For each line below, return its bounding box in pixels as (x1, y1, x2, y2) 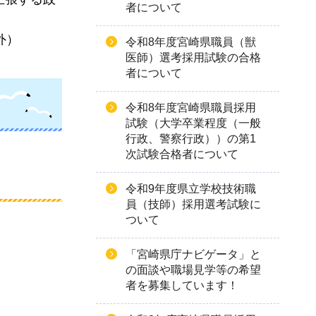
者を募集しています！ (126, 279, 238, 291)
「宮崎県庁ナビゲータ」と (126, 248, 261, 260)
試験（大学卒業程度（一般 (126, 117, 261, 129)
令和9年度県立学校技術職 (126, 183, 256, 195)
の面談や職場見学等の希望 (126, 264, 261, 276)
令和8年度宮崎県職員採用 (126, 102, 256, 114)
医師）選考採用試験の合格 (126, 51, 261, 63)
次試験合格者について (126, 148, 238, 160)
